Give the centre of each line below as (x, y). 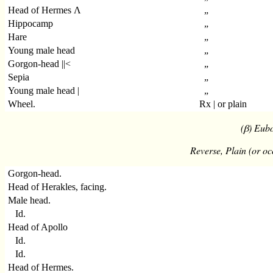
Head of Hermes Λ (45, 10)
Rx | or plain (223, 104)
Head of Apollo (38, 227)
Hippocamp (31, 24)
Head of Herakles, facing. (58, 187)
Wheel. (22, 104)
